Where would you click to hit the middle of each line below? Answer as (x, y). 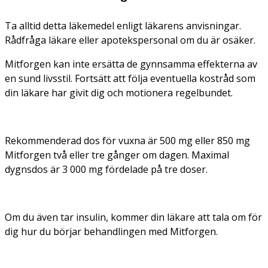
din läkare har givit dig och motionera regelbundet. (119, 92)
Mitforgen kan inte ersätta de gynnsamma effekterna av (131, 64)
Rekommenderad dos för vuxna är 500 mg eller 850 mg (127, 140)
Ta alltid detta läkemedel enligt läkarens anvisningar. (123, 25)
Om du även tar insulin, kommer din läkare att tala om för (133, 217)
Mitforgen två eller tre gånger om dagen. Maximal (117, 155)
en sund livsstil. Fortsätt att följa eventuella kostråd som (130, 78)
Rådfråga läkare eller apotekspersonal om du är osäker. (130, 40)
